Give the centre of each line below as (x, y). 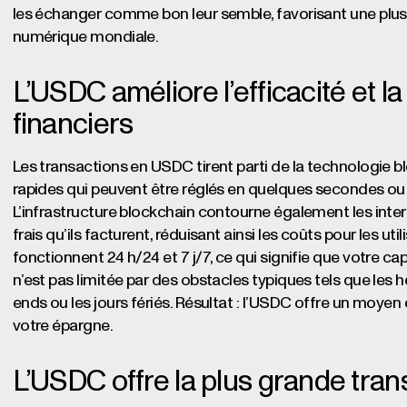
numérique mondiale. (85, 37)
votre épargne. (63, 326)
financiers (73, 125)
